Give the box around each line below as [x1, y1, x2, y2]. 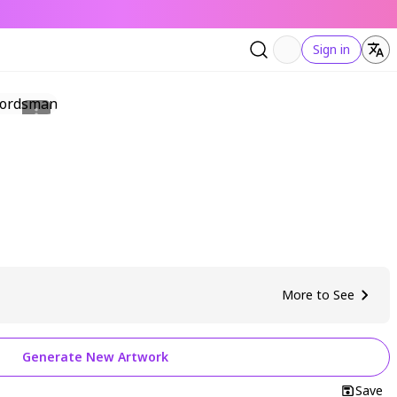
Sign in [313, 41, 350, 58]
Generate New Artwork [22, 348, 168, 365]
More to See [282, 286, 354, 303]
